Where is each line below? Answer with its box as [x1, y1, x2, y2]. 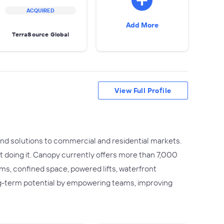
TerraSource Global [12, 30, 69, 38]
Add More [125, 20, 158, 29]
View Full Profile [114, 86, 171, 95]
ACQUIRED [26, 7, 55, 14]
